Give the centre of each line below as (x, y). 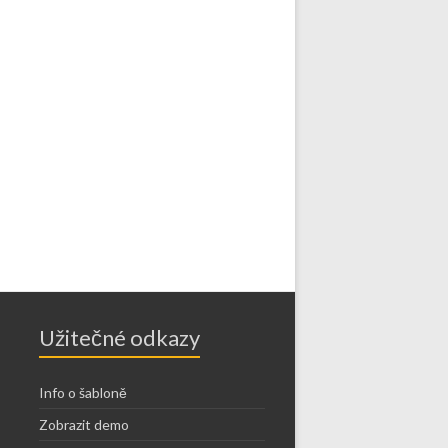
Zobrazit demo (83, 425)
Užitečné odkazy (119, 338)
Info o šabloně (82, 393)
